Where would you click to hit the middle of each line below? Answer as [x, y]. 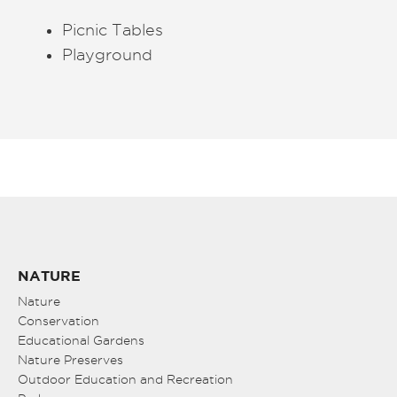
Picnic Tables [113, 29]
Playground [107, 54]
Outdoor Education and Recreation [125, 379]
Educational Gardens [81, 340]
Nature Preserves [70, 359]
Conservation [58, 320]
